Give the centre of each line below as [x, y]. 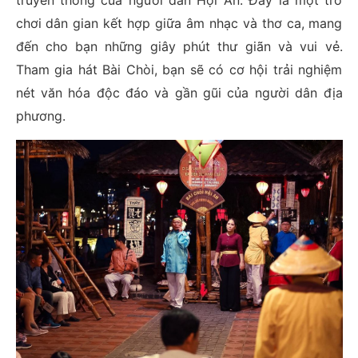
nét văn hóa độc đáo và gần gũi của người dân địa [179, 93]
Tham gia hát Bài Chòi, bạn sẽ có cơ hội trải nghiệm [179, 70]
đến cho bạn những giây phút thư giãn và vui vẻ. [179, 47]
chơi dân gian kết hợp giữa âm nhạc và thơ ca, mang [179, 24]
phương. [40, 116]
